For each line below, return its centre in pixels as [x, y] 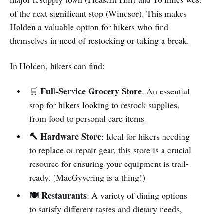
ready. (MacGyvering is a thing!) [87, 177]
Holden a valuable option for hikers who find [89, 27]
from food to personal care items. [88, 118]
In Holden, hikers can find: [57, 65]
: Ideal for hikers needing [145, 136]
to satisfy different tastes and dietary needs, [105, 209]
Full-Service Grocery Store [91, 91]
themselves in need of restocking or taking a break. [100, 40]
